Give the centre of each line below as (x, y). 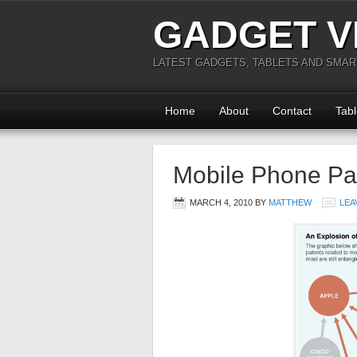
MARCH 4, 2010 (221, 202)
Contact (292, 111)
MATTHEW (290, 202)
